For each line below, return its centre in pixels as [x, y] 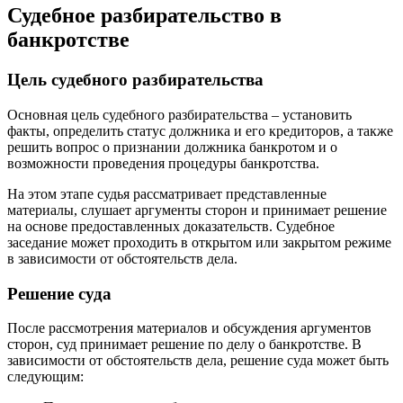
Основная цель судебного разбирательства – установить [179, 114]
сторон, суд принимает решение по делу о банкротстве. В [184, 345]
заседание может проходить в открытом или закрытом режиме [199, 242]
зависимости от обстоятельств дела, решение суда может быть [198, 361]
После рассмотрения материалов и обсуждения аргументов [189, 328]
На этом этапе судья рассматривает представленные [167, 193]
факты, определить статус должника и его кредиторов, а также [200, 130]
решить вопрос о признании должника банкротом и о [172, 147]
